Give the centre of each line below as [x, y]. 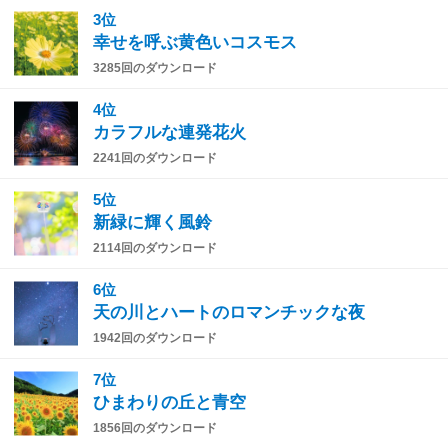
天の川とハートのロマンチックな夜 [229, 312]
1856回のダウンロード [155, 427]
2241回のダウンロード [155, 157]
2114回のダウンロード [155, 247]
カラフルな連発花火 [169, 132]
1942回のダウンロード [155, 337]
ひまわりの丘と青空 [169, 402]
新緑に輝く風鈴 [152, 222]
